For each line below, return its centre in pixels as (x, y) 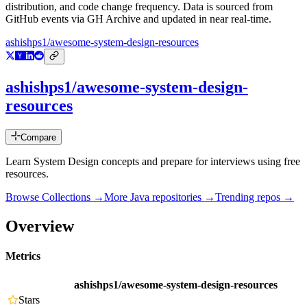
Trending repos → (255, 197)
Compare (38, 138)
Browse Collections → (55, 197)
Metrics (23, 256)
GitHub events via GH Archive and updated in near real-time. (138, 19)
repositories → (182, 197)
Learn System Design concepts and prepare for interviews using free (153, 162)
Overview (40, 226)
